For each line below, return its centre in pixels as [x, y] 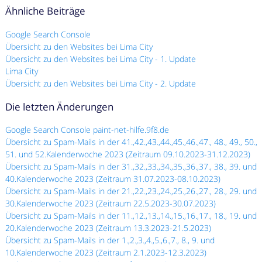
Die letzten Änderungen [60, 106]
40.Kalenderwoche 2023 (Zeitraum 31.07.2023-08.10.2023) [113, 179]
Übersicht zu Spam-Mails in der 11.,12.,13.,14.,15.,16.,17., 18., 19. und [131, 216]
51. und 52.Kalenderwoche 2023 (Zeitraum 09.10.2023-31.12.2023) [128, 154]
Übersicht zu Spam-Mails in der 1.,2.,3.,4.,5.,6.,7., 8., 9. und [110, 240]
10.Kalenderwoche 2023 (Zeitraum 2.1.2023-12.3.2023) [106, 253]
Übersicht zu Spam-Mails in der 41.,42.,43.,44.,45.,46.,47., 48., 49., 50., [132, 142]
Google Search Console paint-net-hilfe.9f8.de [87, 130]
